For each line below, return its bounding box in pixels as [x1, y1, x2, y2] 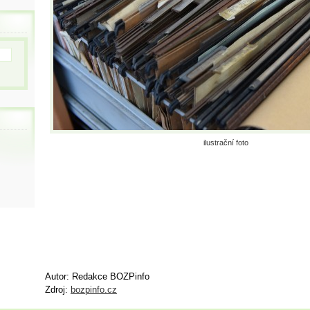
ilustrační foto [203, 138, 248, 147]
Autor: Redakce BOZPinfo [45, 271, 149, 282]
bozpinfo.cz [71, 284, 117, 295]
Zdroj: [45, 284, 71, 295]
